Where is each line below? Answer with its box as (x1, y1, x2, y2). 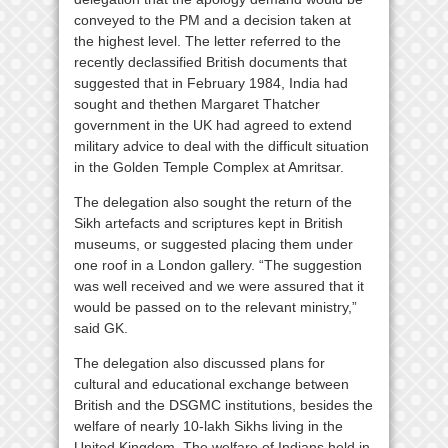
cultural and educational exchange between (74, 375, 349, 392)
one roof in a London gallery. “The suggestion (74, 256, 362, 273)
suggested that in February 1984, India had (74, 74, 348, 91)
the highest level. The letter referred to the (74, 32, 341, 49)
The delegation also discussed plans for (74, 354, 325, 371)
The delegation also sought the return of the (74, 193, 352, 210)
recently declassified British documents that (74, 53, 347, 70)
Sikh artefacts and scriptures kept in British (74, 214, 343, 231)
